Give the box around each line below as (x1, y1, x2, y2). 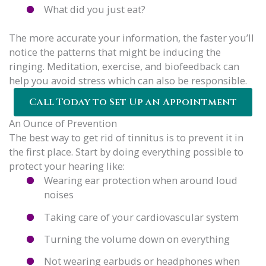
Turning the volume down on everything (44, 232, 230, 246)
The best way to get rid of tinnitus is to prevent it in (9, 131, 243, 145)
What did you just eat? (44, 2, 146, 16)
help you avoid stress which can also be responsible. (9, 74, 247, 88)
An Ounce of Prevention (9, 116, 117, 131)
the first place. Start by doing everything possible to (9, 145, 243, 159)
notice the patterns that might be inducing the (9, 45, 221, 59)
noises (44, 188, 74, 202)
